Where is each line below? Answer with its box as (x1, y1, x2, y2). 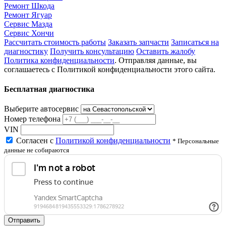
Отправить (8, 216, 40, 224)
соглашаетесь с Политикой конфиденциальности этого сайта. (4, 65, 215, 74)
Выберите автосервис (4, 104, 79, 114)
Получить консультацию (50, 46, 134, 55)
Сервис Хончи (4, 28, 54, 37)
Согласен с (16, 136, 55, 145)
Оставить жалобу (136, 46, 195, 55)
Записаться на (171, 37, 219, 46)
